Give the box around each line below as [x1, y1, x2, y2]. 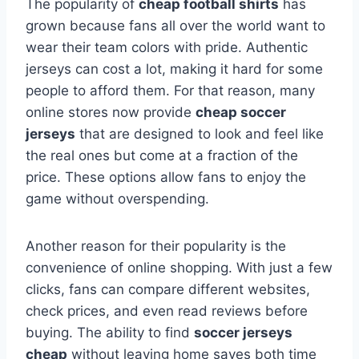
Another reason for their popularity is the [26, 238, 286, 255]
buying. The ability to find [26, 325, 194, 341]
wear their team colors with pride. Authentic [26, 39, 308, 56]
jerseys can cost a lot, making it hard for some [26, 61, 323, 78]
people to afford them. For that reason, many [26, 83, 315, 99]
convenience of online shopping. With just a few [26, 260, 333, 276]
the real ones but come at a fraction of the [26, 147, 298, 164]
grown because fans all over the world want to [26, 18, 325, 34]
